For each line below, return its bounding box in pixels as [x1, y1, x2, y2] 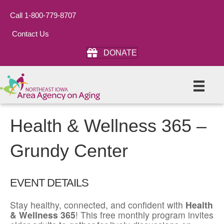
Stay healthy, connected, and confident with [10, 198, 185, 211]
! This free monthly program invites [75, 208, 213, 221]
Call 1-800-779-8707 [10, 11, 76, 19]
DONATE [103, 48, 137, 57]
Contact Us [12, 29, 49, 38]
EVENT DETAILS [10, 176, 88, 189]
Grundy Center [10, 140, 128, 161]
